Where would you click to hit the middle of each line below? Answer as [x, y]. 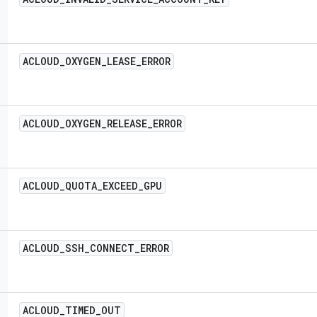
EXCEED [120, 186]
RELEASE [127, 123]
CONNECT [112, 248]
